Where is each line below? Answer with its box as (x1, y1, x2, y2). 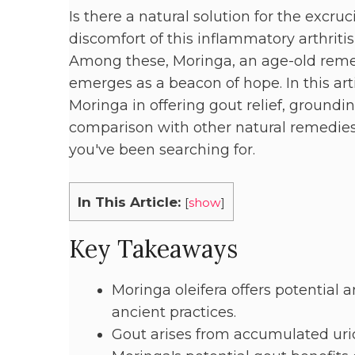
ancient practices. (112, 303, 236, 322)
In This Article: (78, 193, 181, 211)
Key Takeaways (69, 234, 238, 265)
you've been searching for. (69, 141, 255, 159)
